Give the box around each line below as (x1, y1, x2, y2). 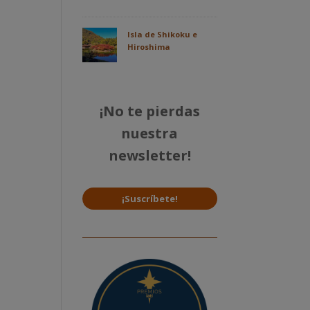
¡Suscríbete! (121, 192, 178, 206)
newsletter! (108, 146, 191, 165)
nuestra (121, 124, 179, 143)
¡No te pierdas (99, 102, 200, 121)
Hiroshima (127, 42, 171, 53)
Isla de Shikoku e (127, 29, 198, 40)
